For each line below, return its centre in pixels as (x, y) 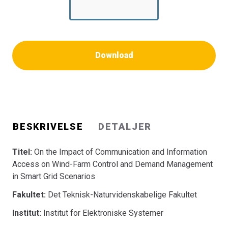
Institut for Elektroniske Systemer (103, 213)
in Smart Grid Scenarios (54, 176)
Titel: (23, 152)
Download (114, 55)
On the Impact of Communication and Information (121, 152)
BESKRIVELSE (48, 126)
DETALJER (125, 126)
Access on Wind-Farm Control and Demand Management (112, 164)
